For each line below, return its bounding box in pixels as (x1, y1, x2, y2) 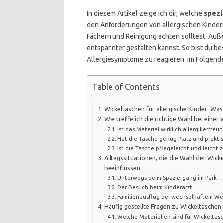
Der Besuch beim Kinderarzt (117, 183, 193, 190)
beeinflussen (104, 164, 140, 171)
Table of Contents (92, 82, 160, 92)
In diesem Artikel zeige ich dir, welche (86, 9, 204, 17)
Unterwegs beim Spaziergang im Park (117, 174, 217, 181)
